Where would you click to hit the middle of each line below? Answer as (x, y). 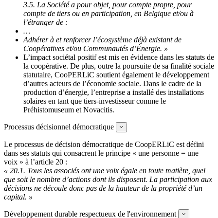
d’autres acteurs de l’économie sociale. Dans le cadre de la (112, 83)
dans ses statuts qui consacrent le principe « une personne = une (101, 153)
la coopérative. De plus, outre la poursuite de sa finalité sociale (119, 66)
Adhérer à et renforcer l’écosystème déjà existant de (102, 39)
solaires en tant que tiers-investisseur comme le (95, 101)
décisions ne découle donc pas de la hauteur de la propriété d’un (103, 188)
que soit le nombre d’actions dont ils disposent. (77, 179)
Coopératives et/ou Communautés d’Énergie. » (96, 48)
